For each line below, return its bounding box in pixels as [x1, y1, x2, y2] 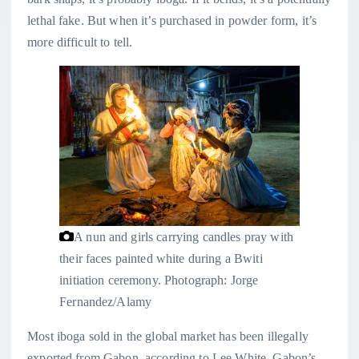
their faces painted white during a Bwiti [59, 251, 263, 265]
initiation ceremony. [59, 272, 161, 287]
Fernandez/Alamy [59, 294, 152, 309]
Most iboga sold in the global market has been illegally [27, 329, 309, 343]
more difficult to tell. [27, 34, 133, 49]
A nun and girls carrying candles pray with [74, 229, 293, 244]
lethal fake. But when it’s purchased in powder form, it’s [27, 13, 317, 27]
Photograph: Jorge [160, 272, 259, 287]
